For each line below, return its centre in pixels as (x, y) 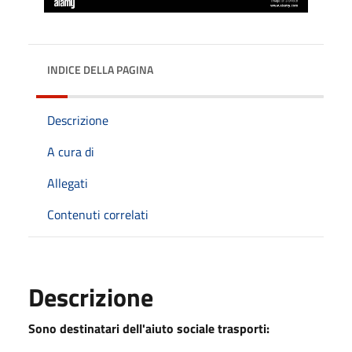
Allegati (68, 183)
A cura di (71, 152)
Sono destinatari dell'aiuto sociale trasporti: (149, 328)
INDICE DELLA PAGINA (100, 70)
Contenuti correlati (98, 214)
